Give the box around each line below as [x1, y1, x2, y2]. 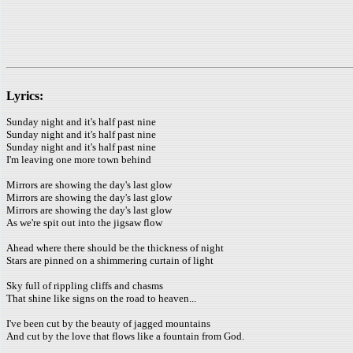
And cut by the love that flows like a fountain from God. [6, 330, 244, 342]
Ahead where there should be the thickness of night [6, 242, 224, 254]
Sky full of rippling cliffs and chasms [6, 280, 163, 292]
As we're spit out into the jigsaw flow [6, 217, 162, 229]
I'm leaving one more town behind [6, 154, 151, 165]
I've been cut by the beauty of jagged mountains [6, 318, 210, 329]
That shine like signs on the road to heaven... [6, 292, 196, 304]
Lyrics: [6, 89, 43, 102]
